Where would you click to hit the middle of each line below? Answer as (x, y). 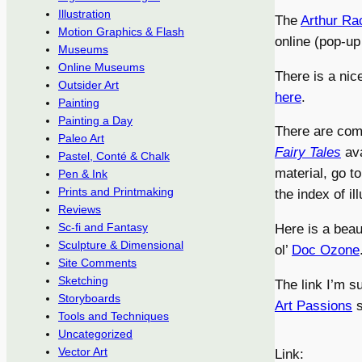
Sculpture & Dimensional (121, 245)
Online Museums (101, 67)
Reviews (80, 210)
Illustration (84, 14)
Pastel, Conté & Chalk (114, 156)
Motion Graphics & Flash (121, 32)
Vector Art (83, 352)
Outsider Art (88, 85)
